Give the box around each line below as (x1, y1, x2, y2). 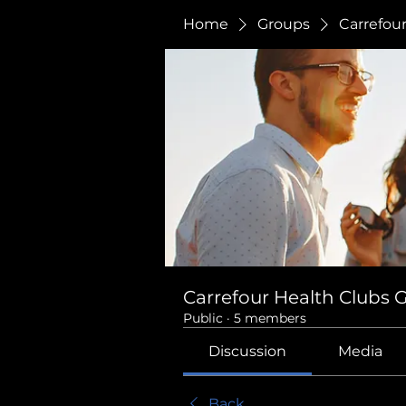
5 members (234, 310, 306, 326)
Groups (257, 15, 310, 33)
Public (183, 310, 223, 326)
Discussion (208, 343, 287, 360)
